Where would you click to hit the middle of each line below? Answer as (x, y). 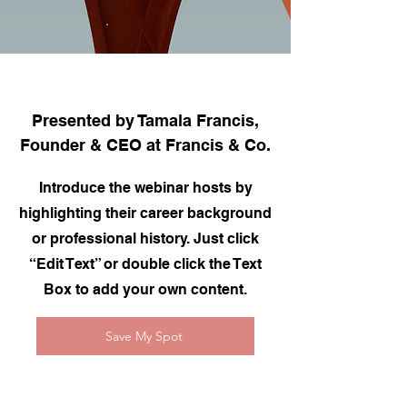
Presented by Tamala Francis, (145, 120)
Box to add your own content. (145, 289)
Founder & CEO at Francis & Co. (145, 145)
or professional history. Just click (145, 238)
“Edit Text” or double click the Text (145, 264)
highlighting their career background (145, 213)
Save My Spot (144, 336)
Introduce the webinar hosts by (145, 188)
